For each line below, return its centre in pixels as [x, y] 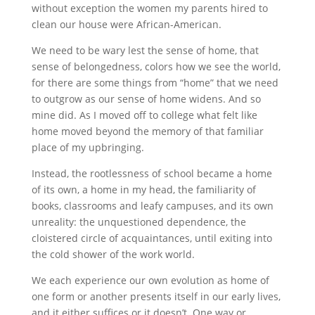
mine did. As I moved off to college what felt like [144, 115]
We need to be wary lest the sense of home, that [145, 50]
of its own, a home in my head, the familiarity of [143, 189]
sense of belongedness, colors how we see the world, [156, 66]
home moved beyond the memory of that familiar [147, 131]
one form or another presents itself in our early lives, [156, 296]
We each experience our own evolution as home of [150, 280]
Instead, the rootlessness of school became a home [152, 173]
